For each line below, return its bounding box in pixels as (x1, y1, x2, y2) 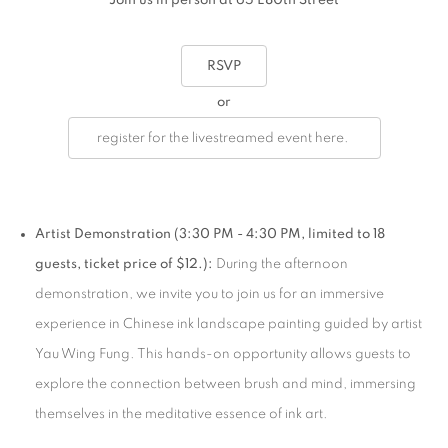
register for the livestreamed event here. (93, 131, 355, 145)
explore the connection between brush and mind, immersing (35, 377, 416, 391)
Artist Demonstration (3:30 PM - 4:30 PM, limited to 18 (35, 227, 385, 241)
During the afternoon (213, 257, 348, 271)
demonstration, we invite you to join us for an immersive (35, 287, 384, 301)
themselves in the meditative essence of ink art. (35, 407, 328, 421)
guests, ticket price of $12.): (35, 257, 213, 271)
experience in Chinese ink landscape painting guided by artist (35, 317, 422, 331)
